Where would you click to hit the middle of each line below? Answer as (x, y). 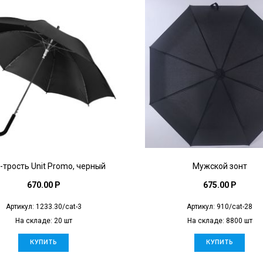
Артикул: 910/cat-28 (220, 206)
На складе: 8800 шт (220, 220)
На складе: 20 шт (43, 220)
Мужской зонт (220, 166)
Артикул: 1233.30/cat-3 (43, 206)
